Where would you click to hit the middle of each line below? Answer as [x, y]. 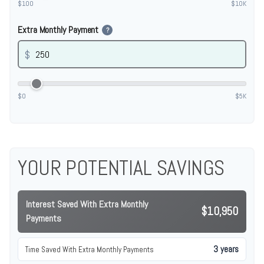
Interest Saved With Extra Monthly [87, 204]
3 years [226, 249]
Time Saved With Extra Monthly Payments [90, 249]
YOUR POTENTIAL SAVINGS [121, 168]
